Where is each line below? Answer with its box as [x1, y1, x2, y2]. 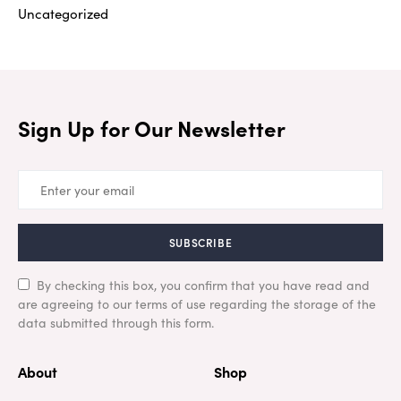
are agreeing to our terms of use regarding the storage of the [18, 294, 376, 313]
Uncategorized [18, 4, 108, 23]
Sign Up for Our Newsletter [18, 113, 286, 143]
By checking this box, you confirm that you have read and [37, 276, 370, 294]
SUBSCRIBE [168, 235, 233, 251]
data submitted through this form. [18, 313, 214, 332]
